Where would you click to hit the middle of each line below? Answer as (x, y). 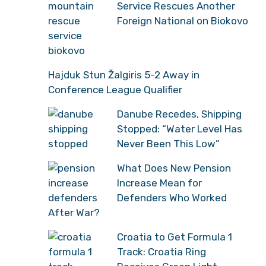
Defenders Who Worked (172, 197)
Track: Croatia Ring (161, 251)
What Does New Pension (174, 168)
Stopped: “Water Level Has (180, 129)
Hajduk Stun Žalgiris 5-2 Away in (124, 75)
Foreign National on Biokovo (183, 20)
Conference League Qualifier (115, 89)
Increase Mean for (159, 183)
